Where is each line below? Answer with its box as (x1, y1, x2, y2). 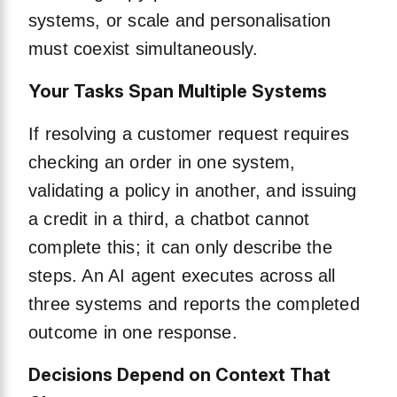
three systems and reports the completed (28, 294, 360, 315)
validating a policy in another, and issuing (28, 181, 357, 201)
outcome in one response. (28, 323, 237, 343)
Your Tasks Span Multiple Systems (28, 81, 327, 103)
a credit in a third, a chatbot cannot (28, 209, 310, 230)
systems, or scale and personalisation (28, 11, 331, 31)
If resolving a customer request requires (28, 124, 350, 144)
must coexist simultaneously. (28, 39, 259, 59)
